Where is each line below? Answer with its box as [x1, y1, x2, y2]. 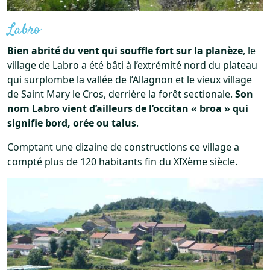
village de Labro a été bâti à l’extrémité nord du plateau [7, 58, 257, 72]
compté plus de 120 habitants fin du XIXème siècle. [7, 154, 237, 168]
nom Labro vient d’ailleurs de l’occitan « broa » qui [7, 101, 248, 115]
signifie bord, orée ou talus [7, 116, 136, 130]
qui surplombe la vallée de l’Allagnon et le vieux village [7, 72, 252, 86]
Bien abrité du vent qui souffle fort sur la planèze [7, 43, 243, 57]
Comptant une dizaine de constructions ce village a [7, 140, 239, 154]
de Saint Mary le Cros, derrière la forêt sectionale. [7, 87, 235, 101]
